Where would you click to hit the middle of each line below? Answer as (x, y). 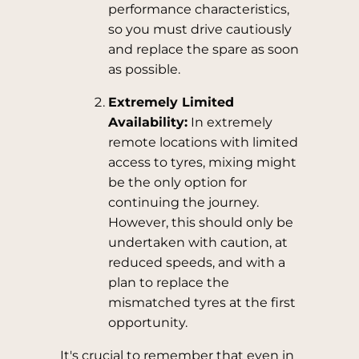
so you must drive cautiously (200, 29)
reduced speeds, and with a (196, 262)
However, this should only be (200, 222)
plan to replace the (168, 282)
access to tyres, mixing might (202, 162)
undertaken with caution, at (198, 242)
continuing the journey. (183, 202)
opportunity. (147, 323)
